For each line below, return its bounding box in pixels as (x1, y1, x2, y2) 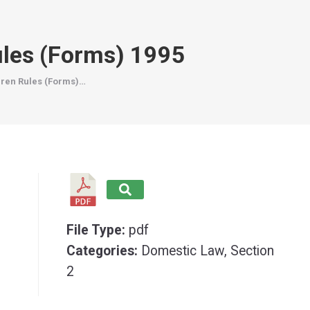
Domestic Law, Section (140, 243, 274, 259)
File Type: (66, 222, 129, 238)
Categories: (66, 243, 141, 259)
